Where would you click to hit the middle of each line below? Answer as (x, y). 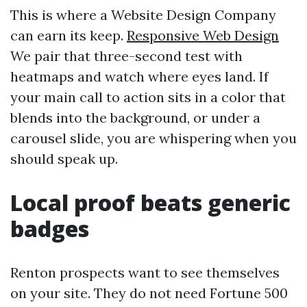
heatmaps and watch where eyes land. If (139, 76)
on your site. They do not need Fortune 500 (149, 293)
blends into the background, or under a (135, 118)
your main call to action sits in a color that (148, 97)
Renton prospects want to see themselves (145, 272)
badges (50, 229)
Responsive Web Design (203, 35)
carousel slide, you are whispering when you (153, 138)
